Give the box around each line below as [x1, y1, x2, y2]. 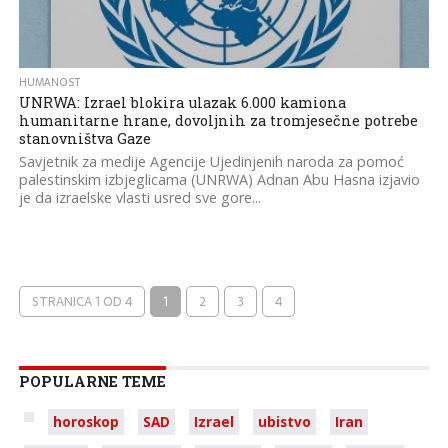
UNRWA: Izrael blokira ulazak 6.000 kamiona [18, 93, 346, 112]
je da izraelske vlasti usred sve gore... [18, 188, 261, 207]
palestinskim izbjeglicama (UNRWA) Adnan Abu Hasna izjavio [18, 170, 420, 189]
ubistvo [257, 412, 311, 431]
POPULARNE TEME [18, 372, 166, 391]
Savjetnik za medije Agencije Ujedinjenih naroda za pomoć [18, 152, 404, 171]
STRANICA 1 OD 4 [31, 291, 132, 312]
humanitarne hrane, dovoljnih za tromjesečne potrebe [18, 111, 418, 130]
